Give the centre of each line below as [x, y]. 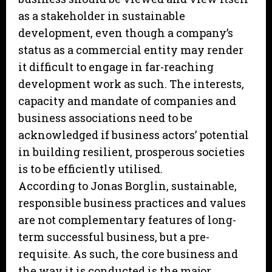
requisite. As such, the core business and [128, 254]
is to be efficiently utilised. [90, 169]
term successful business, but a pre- [114, 237]
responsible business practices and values [132, 203]
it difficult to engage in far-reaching [116, 67]
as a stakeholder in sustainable [102, 16]
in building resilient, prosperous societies [131, 152]
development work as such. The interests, [131, 84]
